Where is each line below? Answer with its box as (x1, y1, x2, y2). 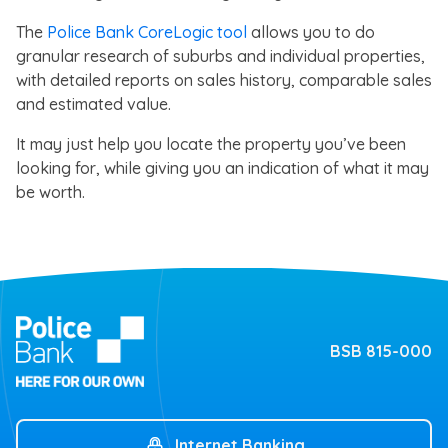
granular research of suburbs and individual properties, (16, 45, 425, 66)
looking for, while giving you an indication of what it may (16, 157, 429, 178)
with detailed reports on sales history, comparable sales (16, 69, 432, 90)
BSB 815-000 (330, 341, 432, 362)
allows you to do (247, 21, 375, 42)
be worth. (16, 181, 85, 202)
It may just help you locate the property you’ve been (16, 133, 406, 154)
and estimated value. (16, 93, 171, 114)
